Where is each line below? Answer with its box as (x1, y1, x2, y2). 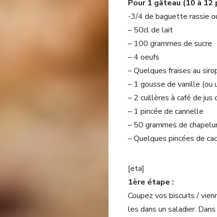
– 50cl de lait (128, 25, 173, 35)
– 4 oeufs (128, 52, 159, 62)
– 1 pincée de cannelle (128, 106, 203, 117)
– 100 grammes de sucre (128, 38, 212, 49)
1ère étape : (128, 177, 174, 187)
